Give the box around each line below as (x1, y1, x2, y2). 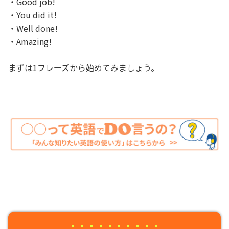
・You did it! (8, 9, 57, 21)
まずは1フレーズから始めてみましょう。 (8, 61, 159, 74)
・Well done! (8, 22, 58, 34)
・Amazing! (8, 35, 52, 48)
